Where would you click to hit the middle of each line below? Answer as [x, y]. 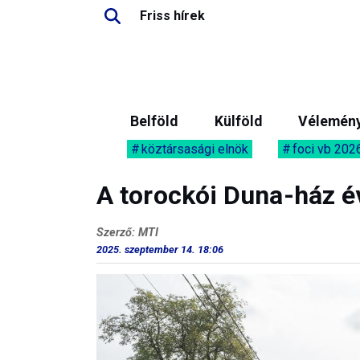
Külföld [238, 121]
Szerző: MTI [127, 233]
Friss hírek [172, 16]
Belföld [154, 121]
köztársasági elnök [195, 149]
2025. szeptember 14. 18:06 [160, 250]
